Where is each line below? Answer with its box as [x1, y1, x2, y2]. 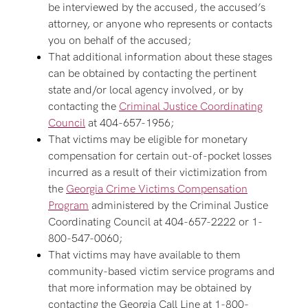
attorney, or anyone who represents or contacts [48, 18, 272, 31]
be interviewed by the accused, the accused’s [48, 1, 265, 14]
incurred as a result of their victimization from [48, 166, 267, 179]
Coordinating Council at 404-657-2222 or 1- [48, 216, 263, 229]
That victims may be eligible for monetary [48, 133, 247, 146]
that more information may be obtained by [48, 282, 252, 295]
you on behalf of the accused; [48, 34, 191, 47]
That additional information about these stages [48, 51, 272, 64]
